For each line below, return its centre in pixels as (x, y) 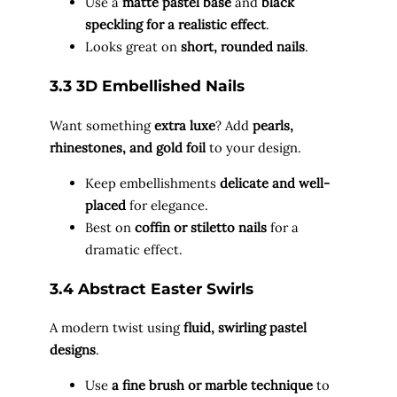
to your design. (253, 147)
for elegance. (167, 205)
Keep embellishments (152, 183)
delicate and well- (275, 183)
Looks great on (133, 47)
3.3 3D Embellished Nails (147, 86)
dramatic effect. (134, 249)
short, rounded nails (243, 47)
